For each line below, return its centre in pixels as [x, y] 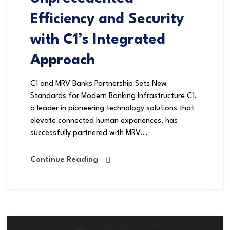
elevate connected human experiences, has [104, 121]
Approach [63, 61]
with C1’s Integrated [98, 40]
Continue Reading [64, 160]
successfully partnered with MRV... [89, 133]
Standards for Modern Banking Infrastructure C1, [113, 97]
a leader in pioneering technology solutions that [112, 109]
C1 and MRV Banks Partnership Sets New [99, 84]
